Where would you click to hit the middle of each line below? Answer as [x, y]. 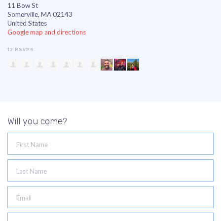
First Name [32, 144]
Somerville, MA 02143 [40, 14]
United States [27, 23]
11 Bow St [23, 5]
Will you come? [37, 121]
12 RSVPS [21, 50]
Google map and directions [47, 32]
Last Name [32, 171]
